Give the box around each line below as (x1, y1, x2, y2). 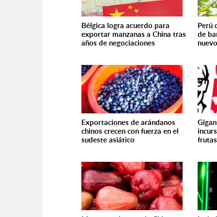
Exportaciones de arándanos (81, 117, 175, 127)
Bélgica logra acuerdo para (81, 20, 170, 31)
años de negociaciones (81, 38, 155, 48)
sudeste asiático (81, 135, 135, 145)
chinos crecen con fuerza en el (81, 126, 179, 136)
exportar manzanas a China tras (81, 29, 186, 39)
